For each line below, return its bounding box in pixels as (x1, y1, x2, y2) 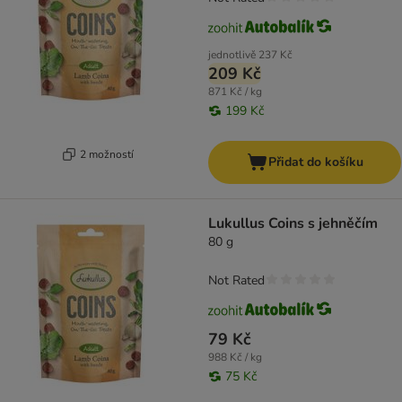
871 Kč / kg (208, 84, 262, 100)
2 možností (79, 146, 134, 162)
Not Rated (208, 272, 265, 290)
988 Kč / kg (208, 350, 262, 365)
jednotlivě (208, 48, 256, 63)
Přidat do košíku (267, 153, 363, 171)
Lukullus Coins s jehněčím (208, 214, 378, 234)
